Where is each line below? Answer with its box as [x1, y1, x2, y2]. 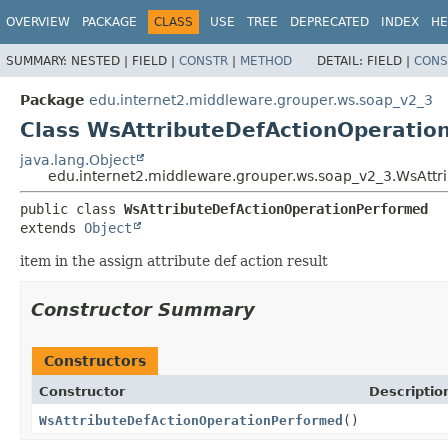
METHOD [240, 53, 292, 68]
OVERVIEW [6, 15, 70, 29]
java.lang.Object [20, 151, 135, 168]
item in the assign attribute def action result [20, 252, 328, 269]
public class [20, 200, 124, 217]
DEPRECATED [290, 15, 369, 29]
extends [20, 219, 84, 236]
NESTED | [71, 53, 132, 68]
